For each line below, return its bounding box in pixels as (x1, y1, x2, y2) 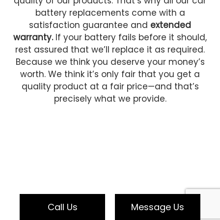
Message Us (131, 201, 184, 213)
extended (150, 19, 191, 31)
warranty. (13, 31, 55, 44)
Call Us (47, 201, 78, 213)
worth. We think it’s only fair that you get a (20, 68, 200, 81)
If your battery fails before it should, (55, 31, 207, 44)
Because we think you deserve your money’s (15, 56, 205, 68)
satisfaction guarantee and (29, 19, 150, 31)
